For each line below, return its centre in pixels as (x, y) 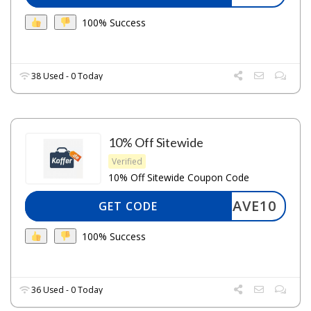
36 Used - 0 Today (66, 290)
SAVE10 (250, 206)
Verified (127, 162)
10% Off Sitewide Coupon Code (179, 178)
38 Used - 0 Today (66, 76)
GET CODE (128, 207)
